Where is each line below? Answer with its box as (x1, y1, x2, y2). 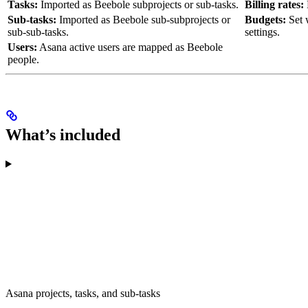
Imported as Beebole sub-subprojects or (56, 14, 230, 26)
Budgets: (245, 14, 286, 26)
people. (8, 54, 39, 66)
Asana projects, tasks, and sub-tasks (5, 287, 160, 299)
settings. (245, 26, 280, 38)
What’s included (5, 125, 120, 144)
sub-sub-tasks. (8, 26, 69, 38)
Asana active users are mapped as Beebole (37, 41, 223, 54)
